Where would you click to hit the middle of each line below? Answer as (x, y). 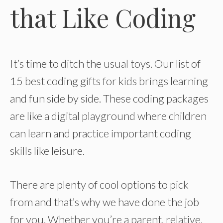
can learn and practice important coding (101, 133)
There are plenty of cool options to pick (99, 184)
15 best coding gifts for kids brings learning (109, 81)
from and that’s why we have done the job (105, 202)
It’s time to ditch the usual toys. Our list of (105, 63)
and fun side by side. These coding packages (109, 98)
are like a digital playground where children (108, 116)
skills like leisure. (47, 151)
